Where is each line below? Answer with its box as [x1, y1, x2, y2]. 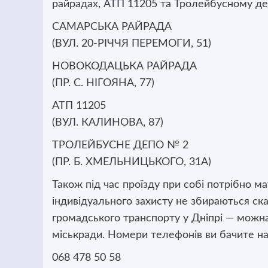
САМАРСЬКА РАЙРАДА [52, 22, 172, 33]
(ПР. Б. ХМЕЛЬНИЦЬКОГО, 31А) [52, 157, 211, 168]
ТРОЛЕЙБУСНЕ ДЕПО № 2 [52, 140, 188, 151]
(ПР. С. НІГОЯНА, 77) [52, 78, 154, 89]
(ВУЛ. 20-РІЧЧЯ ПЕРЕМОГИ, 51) [52, 38, 211, 50]
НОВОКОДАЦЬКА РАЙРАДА [52, 61, 197, 72]
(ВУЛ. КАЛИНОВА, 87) [52, 117, 163, 129]
